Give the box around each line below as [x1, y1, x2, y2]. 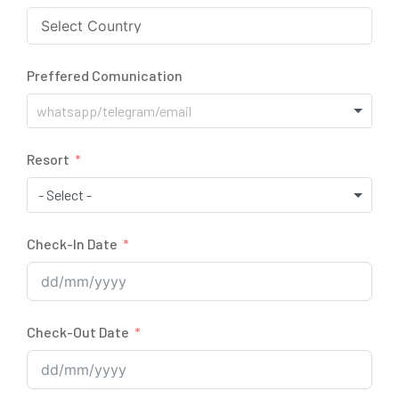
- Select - [38, 186, 92, 204]
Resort [27, 151, 69, 168]
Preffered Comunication [27, 67, 183, 85]
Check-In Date [27, 235, 118, 253]
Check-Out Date [27, 323, 129, 341]
